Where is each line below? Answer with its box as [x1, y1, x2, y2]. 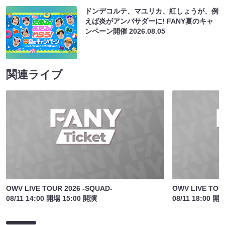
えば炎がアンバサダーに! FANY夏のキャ [85, 17, 214, 26]
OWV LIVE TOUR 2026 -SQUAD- [6, 184, 113, 192]
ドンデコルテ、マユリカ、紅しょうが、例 [85, 7, 219, 16]
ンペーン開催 [85, 27, 130, 36]
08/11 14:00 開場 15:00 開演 [6, 194, 97, 202]
